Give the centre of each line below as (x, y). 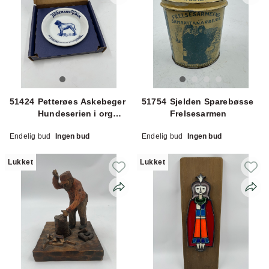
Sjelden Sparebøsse (212, 101)
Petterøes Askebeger (82, 101)
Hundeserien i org (66, 113)
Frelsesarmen (198, 113)
